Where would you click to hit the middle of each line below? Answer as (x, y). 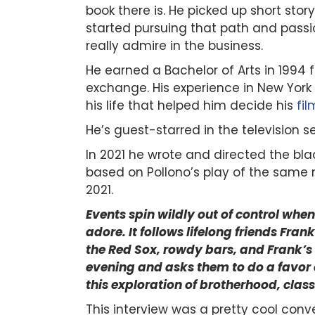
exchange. (119, 88)
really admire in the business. (174, 45)
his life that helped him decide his (191, 105)
